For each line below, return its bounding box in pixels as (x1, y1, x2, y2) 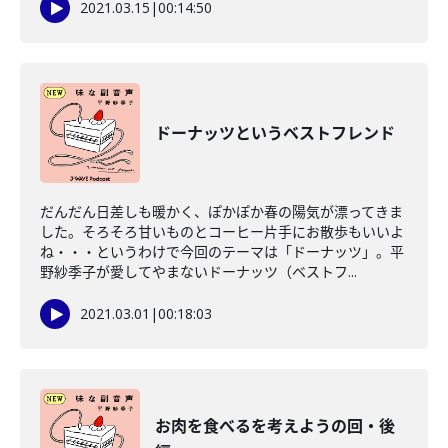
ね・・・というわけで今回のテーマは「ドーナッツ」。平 (40, 242, 404, 261)
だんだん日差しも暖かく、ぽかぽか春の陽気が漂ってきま (40, 202, 403, 221)
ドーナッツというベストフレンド (155, 122, 395, 144)
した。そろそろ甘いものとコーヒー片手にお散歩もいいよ (40, 222, 404, 241)
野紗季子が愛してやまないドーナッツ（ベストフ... (40, 262, 357, 281)
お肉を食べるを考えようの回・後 (155, 415, 395, 437)
